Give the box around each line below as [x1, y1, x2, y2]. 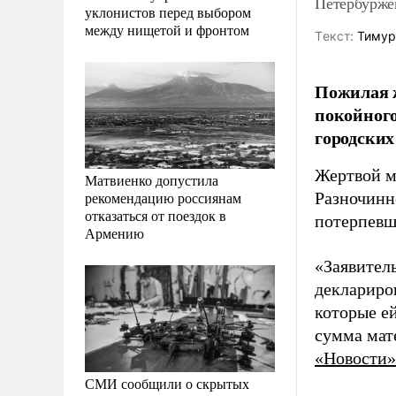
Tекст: [315, 28, 354, 43]
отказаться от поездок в [85, 205, 226, 225]
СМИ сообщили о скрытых [85, 373, 249, 392]
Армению [85, 223, 144, 242]
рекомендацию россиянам [85, 187, 241, 207]
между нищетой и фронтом [85, 19, 249, 39]
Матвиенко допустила [85, 170, 218, 189]
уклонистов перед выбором [85, 2, 251, 21]
